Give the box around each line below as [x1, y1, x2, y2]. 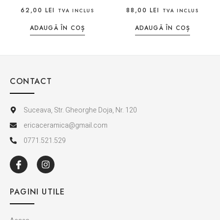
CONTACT [10, 75, 53, 87]
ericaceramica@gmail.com [23, 120, 108, 131]
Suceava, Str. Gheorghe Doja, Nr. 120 [23, 105, 137, 115]
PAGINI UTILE [10, 186, 65, 197]
